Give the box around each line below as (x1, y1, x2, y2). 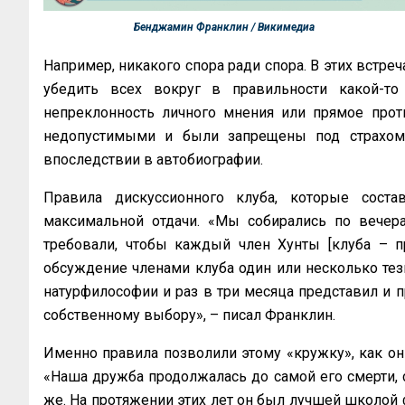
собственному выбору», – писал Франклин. (43, 306, 335, 325)
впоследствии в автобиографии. (43, 151, 267, 169)
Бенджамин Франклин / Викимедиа (134, 20, 315, 33)
